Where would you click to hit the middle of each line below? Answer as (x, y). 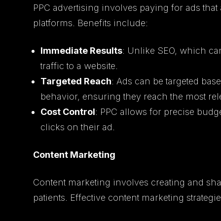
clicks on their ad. (78, 127)
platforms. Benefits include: (91, 23)
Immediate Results (82, 50)
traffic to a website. (79, 66)
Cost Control (68, 111)
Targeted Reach (76, 81)
